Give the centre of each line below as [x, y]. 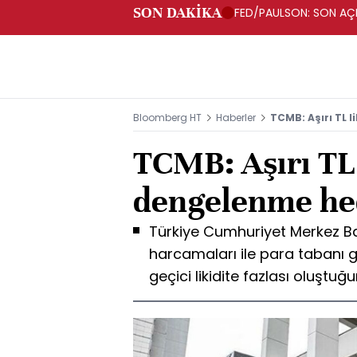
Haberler [236, 118]
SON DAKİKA [177, 12]
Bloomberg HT [167, 118]
